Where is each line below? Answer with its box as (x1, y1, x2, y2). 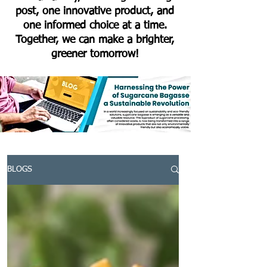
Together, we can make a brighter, (15, 34, 174, 45)
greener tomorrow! (51, 48, 139, 60)
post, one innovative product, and (15, 5, 174, 17)
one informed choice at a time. (23, 20, 167, 31)
